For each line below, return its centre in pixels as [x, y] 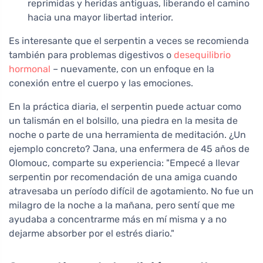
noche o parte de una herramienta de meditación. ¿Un [127, 134]
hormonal [30, 69]
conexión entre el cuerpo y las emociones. [101, 83]
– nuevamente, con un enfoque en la [132, 69]
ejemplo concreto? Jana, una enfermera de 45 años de [129, 149]
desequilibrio [202, 55]
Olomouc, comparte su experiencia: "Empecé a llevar [124, 163]
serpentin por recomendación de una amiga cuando [123, 177]
